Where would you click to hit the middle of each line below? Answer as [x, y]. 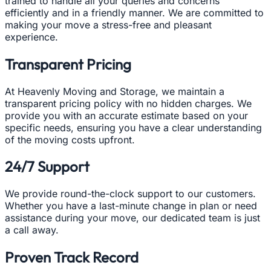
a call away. [32, 230]
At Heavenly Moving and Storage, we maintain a [115, 91]
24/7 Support [47, 167]
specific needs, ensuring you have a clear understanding [133, 127]
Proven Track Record [72, 257]
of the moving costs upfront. [70, 139]
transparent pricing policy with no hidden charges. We [128, 103]
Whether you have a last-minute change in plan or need [131, 206]
